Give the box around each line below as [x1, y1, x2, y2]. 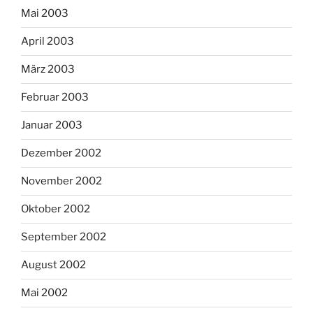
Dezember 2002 [21, 147, 101, 160]
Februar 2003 [21, 91, 89, 104]
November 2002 [21, 175, 102, 188]
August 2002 [21, 259, 86, 272]
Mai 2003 [21, 7, 68, 20]
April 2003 [21, 35, 74, 48]
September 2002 [21, 231, 106, 244]
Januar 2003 [21, 119, 82, 132]
